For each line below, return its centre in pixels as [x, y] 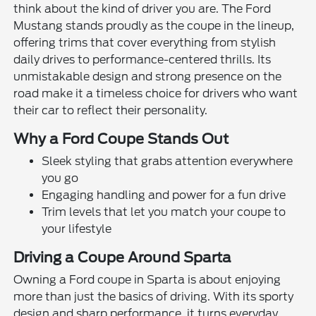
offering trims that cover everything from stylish [145, 42]
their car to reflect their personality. [111, 110]
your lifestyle [77, 229]
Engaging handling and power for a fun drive [164, 195]
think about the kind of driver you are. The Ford [142, 8]
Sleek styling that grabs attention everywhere [168, 161]
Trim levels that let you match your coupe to [164, 212]
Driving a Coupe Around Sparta [123, 257]
